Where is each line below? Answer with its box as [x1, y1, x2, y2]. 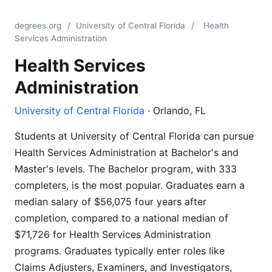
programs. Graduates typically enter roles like [15, 245, 225, 257]
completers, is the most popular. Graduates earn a [15, 179, 245, 191]
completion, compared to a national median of [15, 212, 228, 224]
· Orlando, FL [144, 104, 206, 117]
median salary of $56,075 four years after [15, 195, 206, 208]
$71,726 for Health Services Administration [15, 228, 211, 240]
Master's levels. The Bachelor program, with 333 [15, 163, 237, 175]
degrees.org [15, 21, 61, 30]
